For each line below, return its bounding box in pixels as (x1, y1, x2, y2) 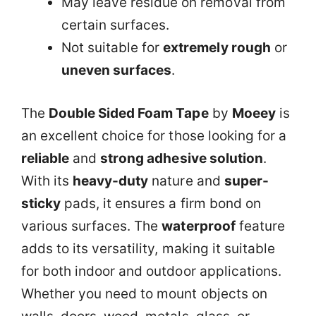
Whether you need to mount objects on (21, 285, 267, 302)
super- (224, 172, 269, 189)
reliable (21, 150, 70, 166)
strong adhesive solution (100, 150, 263, 166)
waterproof (162, 217, 236, 234)
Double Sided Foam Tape (49, 104, 209, 121)
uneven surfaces (61, 62, 172, 78)
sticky (21, 195, 61, 212)
